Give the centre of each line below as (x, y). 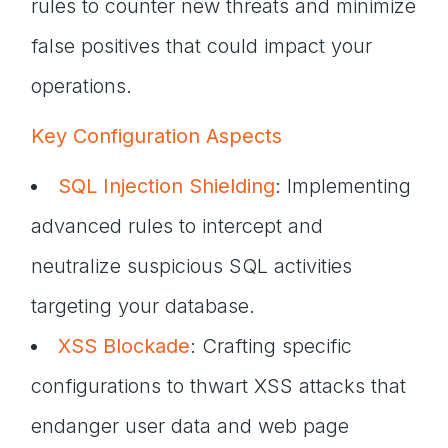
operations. (82, 86)
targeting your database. (143, 306)
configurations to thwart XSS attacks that (219, 386)
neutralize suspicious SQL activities (192, 266)
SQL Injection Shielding (167, 186)
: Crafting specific (271, 346)
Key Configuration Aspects (157, 136)
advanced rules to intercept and (177, 226)
